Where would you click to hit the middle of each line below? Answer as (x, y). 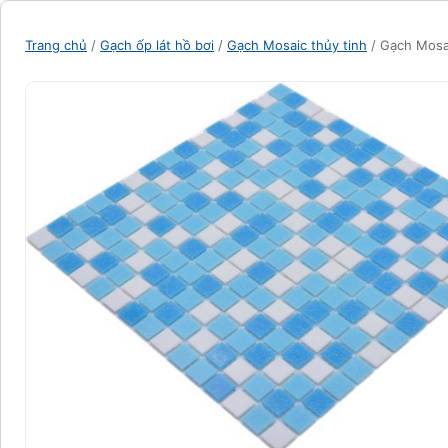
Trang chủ (56, 45)
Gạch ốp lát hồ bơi (157, 45)
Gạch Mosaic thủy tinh (297, 45)
